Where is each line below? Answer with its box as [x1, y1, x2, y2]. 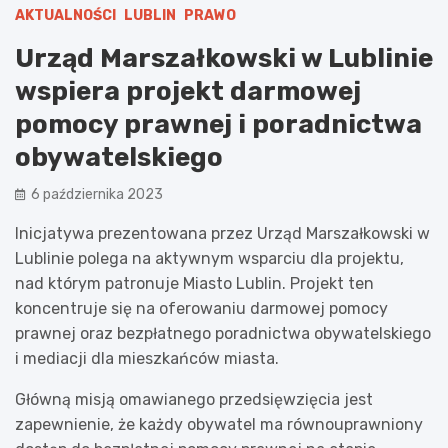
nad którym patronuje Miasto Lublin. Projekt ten [15, 273, 374, 293]
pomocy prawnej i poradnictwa [15, 108, 422, 140]
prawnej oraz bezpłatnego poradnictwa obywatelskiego [15, 323, 431, 343]
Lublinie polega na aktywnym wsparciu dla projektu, [15, 248, 404, 268]
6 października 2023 [31, 185, 163, 203]
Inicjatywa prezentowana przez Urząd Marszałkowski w [15, 223, 430, 243]
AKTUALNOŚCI [15, 6, 116, 24]
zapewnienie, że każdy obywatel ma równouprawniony [15, 414, 423, 434]
